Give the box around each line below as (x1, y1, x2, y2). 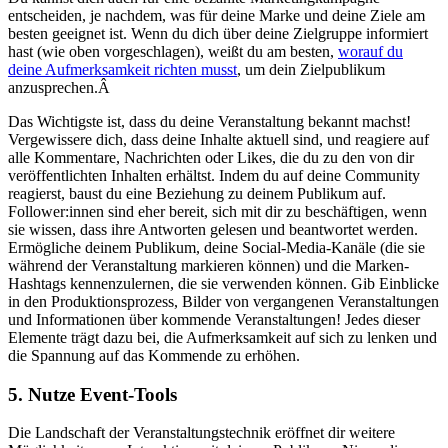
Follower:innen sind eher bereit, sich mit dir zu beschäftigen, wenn (8, 203, 427, 220)
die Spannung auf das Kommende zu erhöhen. (8, 347, 300, 364)
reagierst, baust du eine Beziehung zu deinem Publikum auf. (8, 185, 386, 202)
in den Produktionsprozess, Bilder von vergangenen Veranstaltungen (8, 293, 439, 310)
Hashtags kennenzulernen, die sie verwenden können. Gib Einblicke (8, 275, 439, 292)
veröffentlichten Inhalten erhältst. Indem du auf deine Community (8, 167, 420, 184)
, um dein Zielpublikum (237, 61, 385, 78)
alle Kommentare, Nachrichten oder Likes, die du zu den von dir (8, 149, 414, 166)
